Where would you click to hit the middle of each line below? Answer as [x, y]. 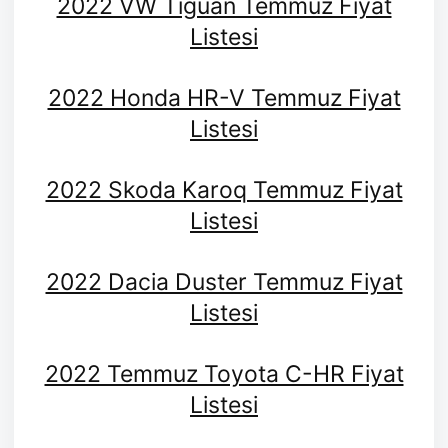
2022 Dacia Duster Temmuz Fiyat [224, 282]
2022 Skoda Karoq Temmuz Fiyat [224, 190]
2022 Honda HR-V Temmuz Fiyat [224, 98]
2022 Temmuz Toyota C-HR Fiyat [224, 374]
